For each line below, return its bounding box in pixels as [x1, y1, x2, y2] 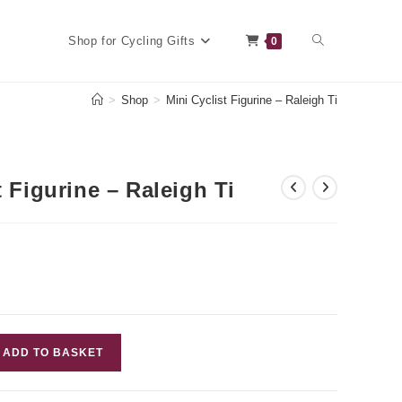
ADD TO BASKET [2, 346, 103, 359]
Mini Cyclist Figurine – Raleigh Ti [166, 92, 337, 107]
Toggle [311, 32, 349, 47]
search [311, 196, 350, 210]
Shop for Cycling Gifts [68, 34, 196, 48]
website [311, 114, 354, 128]
